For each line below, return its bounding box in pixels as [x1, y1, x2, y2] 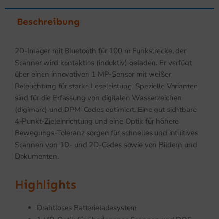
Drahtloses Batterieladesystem [37, 202, 137, 213]
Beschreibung [17, 15, 80, 27]
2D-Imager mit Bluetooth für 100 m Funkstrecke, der [15, 45, 186, 56]
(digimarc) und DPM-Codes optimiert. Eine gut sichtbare [15, 104, 197, 114]
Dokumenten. [15, 151, 59, 161]
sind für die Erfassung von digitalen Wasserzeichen [15, 92, 182, 103]
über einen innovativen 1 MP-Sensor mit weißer [15, 69, 171, 79]
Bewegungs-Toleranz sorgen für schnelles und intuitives [15, 128, 198, 138]
